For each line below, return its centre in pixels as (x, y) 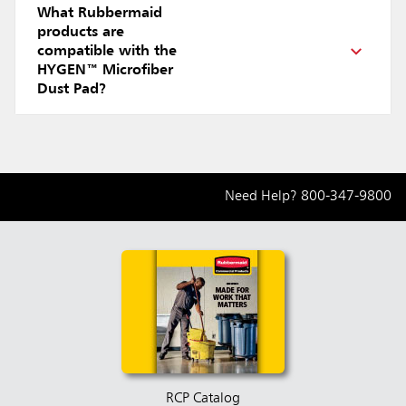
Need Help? (263, 196)
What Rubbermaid (100, 13)
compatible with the (107, 51)
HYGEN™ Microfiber (105, 70)
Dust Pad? (72, 89)
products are (81, 32)
